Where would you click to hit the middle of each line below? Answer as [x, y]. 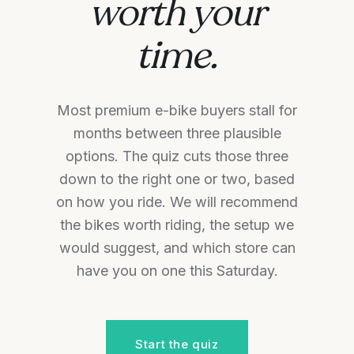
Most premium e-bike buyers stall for [177, 110]
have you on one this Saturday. [177, 270]
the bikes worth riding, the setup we [177, 224]
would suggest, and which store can [177, 247]
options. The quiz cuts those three [177, 156]
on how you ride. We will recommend [177, 201]
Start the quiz [177, 344]
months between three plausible [177, 133]
